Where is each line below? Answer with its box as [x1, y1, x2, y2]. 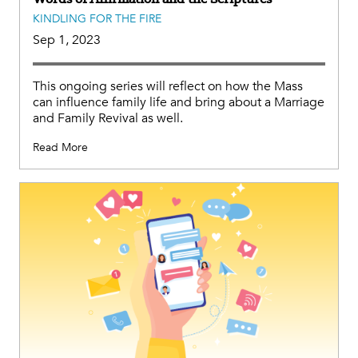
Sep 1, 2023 [33, 31, 101, 50]
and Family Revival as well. [33, 109, 183, 128]
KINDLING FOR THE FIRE [33, 11, 161, 27]
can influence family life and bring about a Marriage [33, 93, 324, 112]
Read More [33, 140, 88, 156]
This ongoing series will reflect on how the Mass [33, 78, 303, 96]
